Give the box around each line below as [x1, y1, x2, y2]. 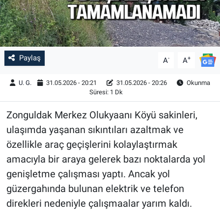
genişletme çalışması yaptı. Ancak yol [6, 168, 170, 180]
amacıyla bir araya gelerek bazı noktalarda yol [6, 153, 205, 165]
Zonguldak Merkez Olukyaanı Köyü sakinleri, [6, 109, 197, 121]
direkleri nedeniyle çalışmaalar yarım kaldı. [6, 197, 192, 210]
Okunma [185, 79, 211, 87]
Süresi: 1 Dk [89, 88, 123, 96]
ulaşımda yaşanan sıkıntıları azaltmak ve [6, 124, 184, 136]
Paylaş [19, 54, 41, 63]
